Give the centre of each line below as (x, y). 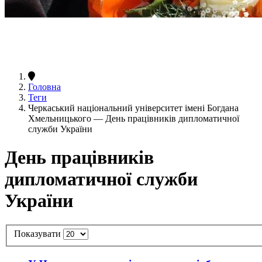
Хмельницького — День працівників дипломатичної (134, 118)
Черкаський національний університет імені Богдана (133, 108)
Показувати (39, 234)
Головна (44, 87)
